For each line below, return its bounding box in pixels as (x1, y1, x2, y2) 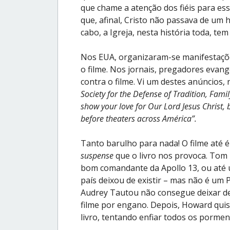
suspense (81, 149, 113, 161)
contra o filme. (81, 75, 137, 87)
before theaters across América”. (81, 112, 197, 124)
